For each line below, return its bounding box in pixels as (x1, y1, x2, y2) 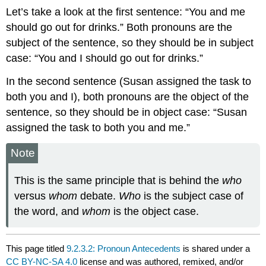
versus (14, 189, 49, 202)
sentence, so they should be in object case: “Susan (6, 106, 248, 119)
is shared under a (180, 243, 251, 254)
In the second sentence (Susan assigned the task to (6, 75, 252, 88)
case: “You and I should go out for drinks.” (6, 52, 204, 65)
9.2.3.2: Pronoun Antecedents (66, 243, 181, 254)
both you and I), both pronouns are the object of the (6, 91, 249, 103)
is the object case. (110, 205, 199, 217)
